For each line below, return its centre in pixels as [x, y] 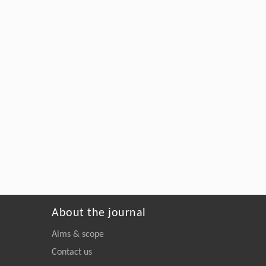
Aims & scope [78, 235]
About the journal [99, 213]
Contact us [72, 253]
